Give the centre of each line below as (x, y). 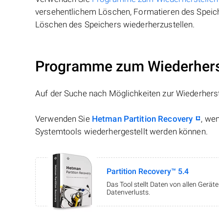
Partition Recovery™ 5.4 (148, 172)
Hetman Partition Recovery (142, 119)
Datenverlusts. (128, 192)
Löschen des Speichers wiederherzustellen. (115, 25)
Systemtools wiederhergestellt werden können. (121, 132)
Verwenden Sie (64, 119)
